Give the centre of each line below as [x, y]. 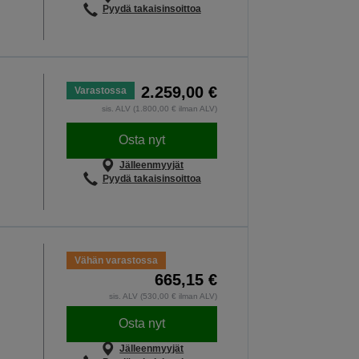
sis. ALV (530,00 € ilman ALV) [163, 296]
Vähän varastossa [117, 260]
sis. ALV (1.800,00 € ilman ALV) [160, 109]
